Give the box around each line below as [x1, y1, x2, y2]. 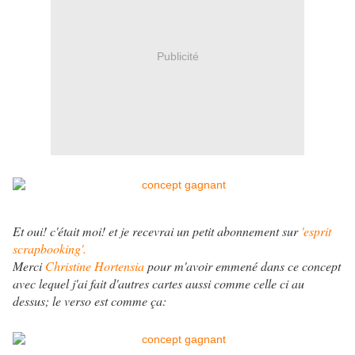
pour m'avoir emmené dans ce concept [147, 258, 341, 275]
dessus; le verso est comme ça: [13, 292, 166, 310]
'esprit [301, 223, 331, 240]
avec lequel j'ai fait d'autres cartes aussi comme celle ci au [13, 275, 304, 292]
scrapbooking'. [13, 240, 86, 258]
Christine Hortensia [42, 258, 147, 275]
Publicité [156, 49, 199, 63]
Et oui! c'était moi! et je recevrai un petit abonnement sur [13, 223, 301, 240]
